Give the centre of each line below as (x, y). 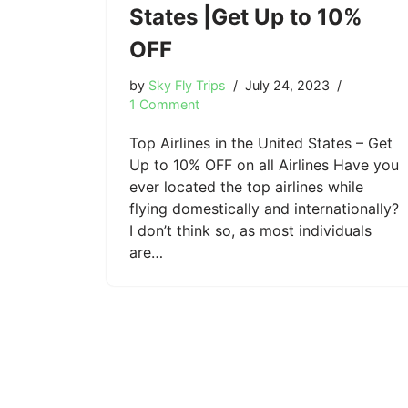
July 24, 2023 (287, 85)
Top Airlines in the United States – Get (261, 143)
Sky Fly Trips (187, 85)
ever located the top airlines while (246, 186)
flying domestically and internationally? (264, 208)
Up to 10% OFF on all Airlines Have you (264, 164)
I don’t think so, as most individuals (250, 230)
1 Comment (164, 104)
